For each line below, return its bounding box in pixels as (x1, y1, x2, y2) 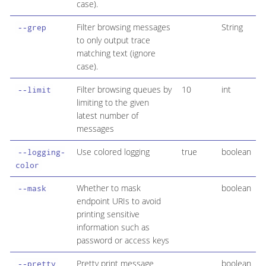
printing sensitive (76, 208, 140, 220)
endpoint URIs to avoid (76, 195, 161, 207)
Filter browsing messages (76, 21, 170, 33)
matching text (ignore (76, 47, 156, 59)
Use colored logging (76, 146, 150, 158)
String (221, 21, 243, 33)
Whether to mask (76, 182, 141, 194)
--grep (17, 22, 46, 33)
